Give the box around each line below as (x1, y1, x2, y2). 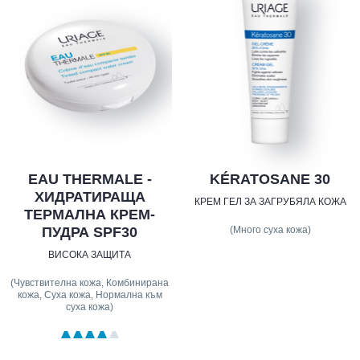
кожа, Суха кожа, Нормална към (17, 289, 162, 301)
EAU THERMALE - (27, 171, 152, 188)
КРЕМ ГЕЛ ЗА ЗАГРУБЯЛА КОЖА (194, 196, 346, 208)
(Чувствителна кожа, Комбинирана (10, 277, 170, 289)
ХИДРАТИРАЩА (34, 189, 145, 206)
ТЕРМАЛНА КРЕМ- (24, 207, 156, 223)
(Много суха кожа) (229, 224, 311, 236)
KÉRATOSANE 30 (210, 171, 331, 188)
